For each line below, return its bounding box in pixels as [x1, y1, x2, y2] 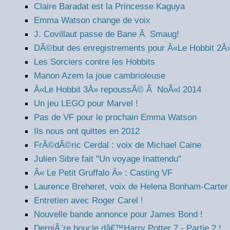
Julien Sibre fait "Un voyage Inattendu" [34, 154, 181, 164]
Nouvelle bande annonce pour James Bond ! [34, 209, 203, 220]
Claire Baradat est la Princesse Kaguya [34, 1, 185, 12]
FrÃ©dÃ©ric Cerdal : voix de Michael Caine [34, 140, 201, 150]
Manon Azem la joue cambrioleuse [34, 70, 165, 81]
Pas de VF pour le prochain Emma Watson [34, 112, 197, 123]
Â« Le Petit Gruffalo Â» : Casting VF [34, 167, 172, 178]
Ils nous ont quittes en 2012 [34, 126, 140, 137]
